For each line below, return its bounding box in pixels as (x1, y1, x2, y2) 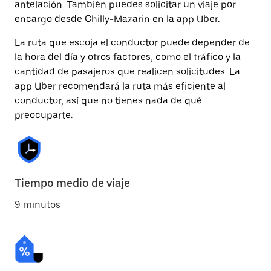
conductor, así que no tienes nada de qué (15, 95, 202, 106)
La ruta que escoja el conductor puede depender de (15, 37, 250, 48)
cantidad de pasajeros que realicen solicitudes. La (15, 66, 240, 77)
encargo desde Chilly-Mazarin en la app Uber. (15, 13, 220, 25)
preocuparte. (15, 109, 73, 121)
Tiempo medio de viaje (15, 177, 130, 189)
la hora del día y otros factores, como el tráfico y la (15, 51, 241, 63)
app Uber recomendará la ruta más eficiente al (15, 80, 226, 92)
